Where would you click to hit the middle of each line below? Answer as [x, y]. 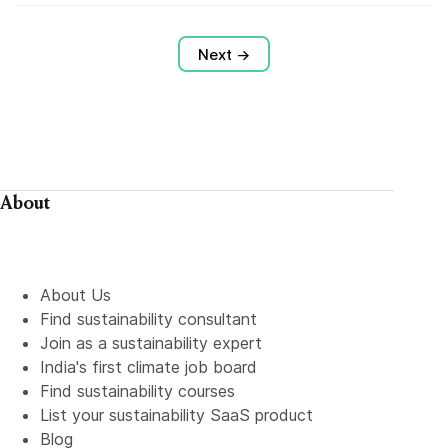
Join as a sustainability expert [151, 343]
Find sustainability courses [137, 391]
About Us [75, 295]
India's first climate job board [148, 367]
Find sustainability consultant [148, 319]
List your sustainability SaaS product [176, 415]
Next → [224, 54]
